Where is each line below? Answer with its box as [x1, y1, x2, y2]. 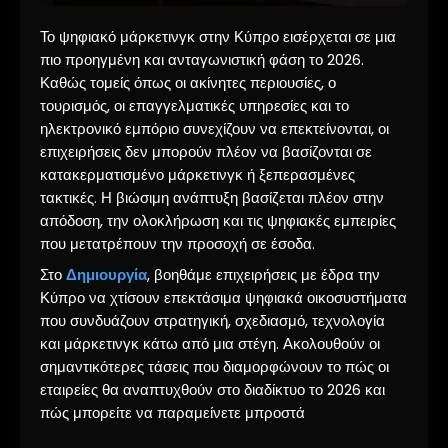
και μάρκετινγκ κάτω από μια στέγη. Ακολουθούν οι [40, 333, 380, 354]
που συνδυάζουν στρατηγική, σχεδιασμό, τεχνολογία [40, 310, 385, 331]
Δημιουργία [66, 264, 147, 285]
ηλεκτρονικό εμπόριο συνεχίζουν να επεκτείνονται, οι [40, 119, 389, 140]
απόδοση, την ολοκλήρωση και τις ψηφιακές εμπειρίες [40, 211, 396, 232]
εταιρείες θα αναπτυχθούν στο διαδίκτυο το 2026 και [40, 379, 385, 400]
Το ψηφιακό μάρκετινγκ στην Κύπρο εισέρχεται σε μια [40, 27, 396, 48]
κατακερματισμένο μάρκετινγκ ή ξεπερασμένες [40, 165, 355, 186]
